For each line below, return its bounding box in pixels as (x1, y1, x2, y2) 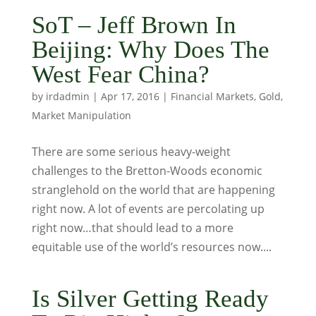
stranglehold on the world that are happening (31, 182, 275, 197)
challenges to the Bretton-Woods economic (31, 163, 262, 178)
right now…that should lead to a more (31, 220, 233, 236)
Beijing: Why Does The (31, 36, 269, 63)
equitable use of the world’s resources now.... (31, 239, 272, 255)
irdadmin (45, 90, 90, 103)
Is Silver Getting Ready (31, 285, 269, 312)
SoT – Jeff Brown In (31, 11, 236, 39)
